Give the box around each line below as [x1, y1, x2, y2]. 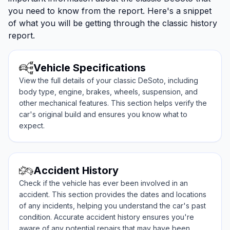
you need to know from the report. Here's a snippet [8, 6, 212, 16]
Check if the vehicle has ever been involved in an [19, 179, 188, 188]
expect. [19, 121, 45, 130]
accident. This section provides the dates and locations [19, 190, 206, 199]
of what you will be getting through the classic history [8, 18, 217, 29]
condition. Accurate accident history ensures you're [19, 213, 194, 222]
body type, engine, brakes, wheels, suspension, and [19, 87, 198, 97]
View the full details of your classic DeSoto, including [19, 76, 198, 85]
